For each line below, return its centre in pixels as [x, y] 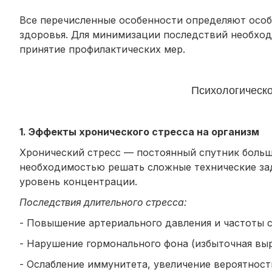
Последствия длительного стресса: [103, 202]
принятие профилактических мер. [102, 49]
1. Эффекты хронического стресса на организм [139, 131]
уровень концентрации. [78, 181]
